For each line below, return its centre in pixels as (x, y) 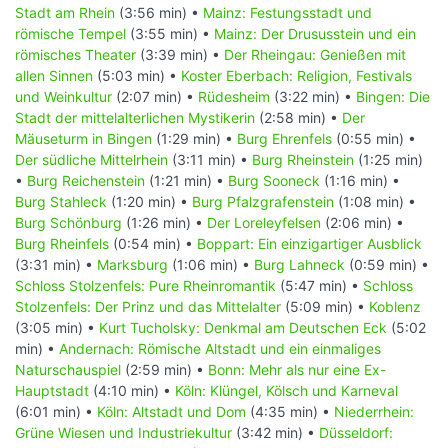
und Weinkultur (63, 96)
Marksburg (132, 264)
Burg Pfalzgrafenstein (263, 201)
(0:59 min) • (387, 264)
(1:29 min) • (194, 138)
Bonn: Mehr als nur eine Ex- (297, 369)
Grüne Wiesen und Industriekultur (123, 432)
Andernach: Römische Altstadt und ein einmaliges (220, 348)
